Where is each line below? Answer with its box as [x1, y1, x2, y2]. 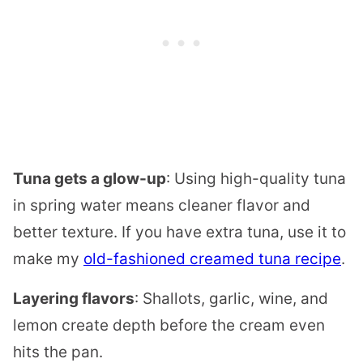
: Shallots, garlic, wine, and [135, 289, 328, 309]
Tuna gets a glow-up [13, 169, 166, 189]
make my [13, 250, 83, 269]
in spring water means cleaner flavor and [13, 196, 310, 216]
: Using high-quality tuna [166, 169, 346, 189]
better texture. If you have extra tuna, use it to [13, 223, 346, 242]
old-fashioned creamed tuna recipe [83, 250, 341, 269]
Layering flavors [13, 289, 135, 309]
